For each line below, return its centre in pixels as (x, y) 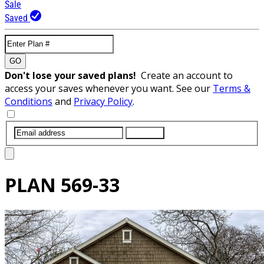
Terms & (232, 88)
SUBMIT (145, 133)
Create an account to (187, 75)
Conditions (29, 101)
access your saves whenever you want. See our (109, 88)
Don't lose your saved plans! (73, 75)
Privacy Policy (103, 101)
